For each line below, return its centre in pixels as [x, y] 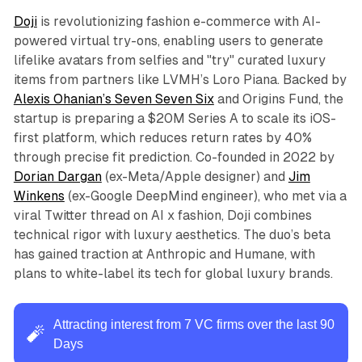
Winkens [39, 196]
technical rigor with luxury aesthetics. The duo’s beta [172, 234]
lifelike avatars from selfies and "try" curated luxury [169, 60]
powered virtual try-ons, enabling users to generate [168, 40]
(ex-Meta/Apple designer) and [195, 176]
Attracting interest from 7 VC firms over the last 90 [194, 324]
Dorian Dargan [57, 176]
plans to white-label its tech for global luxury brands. [173, 273]
